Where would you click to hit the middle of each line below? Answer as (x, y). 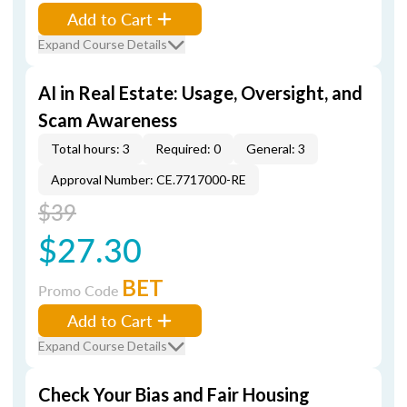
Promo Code (80, 290)
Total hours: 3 (90, 149)
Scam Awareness (108, 120)
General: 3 (276, 149)
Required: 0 (188, 149)
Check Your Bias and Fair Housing (174, 394)
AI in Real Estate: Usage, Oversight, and (200, 93)
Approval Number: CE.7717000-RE (149, 179)
